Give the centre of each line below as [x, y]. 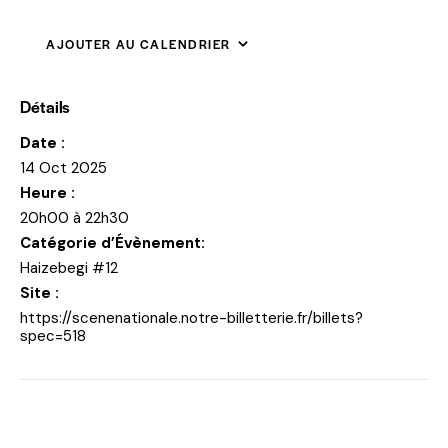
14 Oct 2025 [63, 167]
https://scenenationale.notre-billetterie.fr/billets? [191, 317]
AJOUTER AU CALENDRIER [138, 43]
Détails [45, 106]
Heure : [47, 192]
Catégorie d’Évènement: [112, 242]
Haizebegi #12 [69, 267]
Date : [42, 142]
